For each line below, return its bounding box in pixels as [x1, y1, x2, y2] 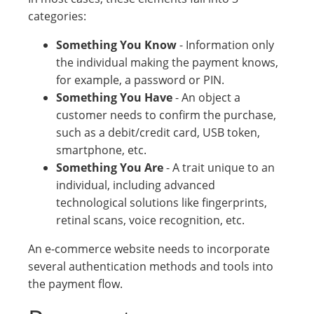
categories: [28, 8, 86, 24]
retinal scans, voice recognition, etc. [56, 212, 245, 228]
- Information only [177, 37, 274, 53]
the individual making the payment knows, [56, 55, 278, 70]
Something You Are [56, 160, 166, 175]
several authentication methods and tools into [28, 259, 273, 274]
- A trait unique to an [166, 160, 275, 175]
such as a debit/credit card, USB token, [56, 125, 260, 140]
